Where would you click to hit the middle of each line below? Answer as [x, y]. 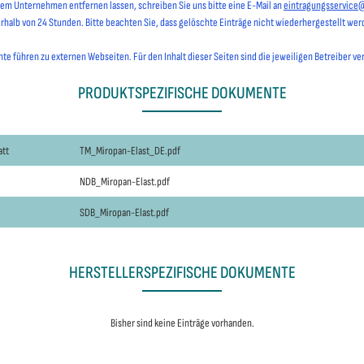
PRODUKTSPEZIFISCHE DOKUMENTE [182, 93]
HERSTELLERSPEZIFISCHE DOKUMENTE [182, 273]
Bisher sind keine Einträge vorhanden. [182, 323]
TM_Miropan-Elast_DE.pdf [130, 150]
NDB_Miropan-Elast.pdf [125, 181]
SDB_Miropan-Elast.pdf [124, 212]
